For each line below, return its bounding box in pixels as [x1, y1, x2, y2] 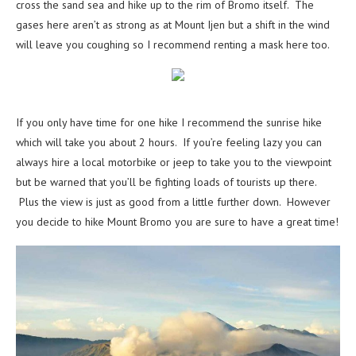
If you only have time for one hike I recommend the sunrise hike [16, 114, 322, 130]
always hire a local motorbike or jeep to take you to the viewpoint [16, 154, 331, 169]
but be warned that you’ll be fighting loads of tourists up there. [16, 174, 316, 189]
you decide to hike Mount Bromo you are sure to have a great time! [16, 214, 339, 229]
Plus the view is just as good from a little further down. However [16, 194, 331, 209]
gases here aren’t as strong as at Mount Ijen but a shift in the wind [16, 17, 330, 32]
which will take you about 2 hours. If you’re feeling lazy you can [16, 134, 322, 149]
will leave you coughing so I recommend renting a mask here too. [16, 37, 335, 52]
